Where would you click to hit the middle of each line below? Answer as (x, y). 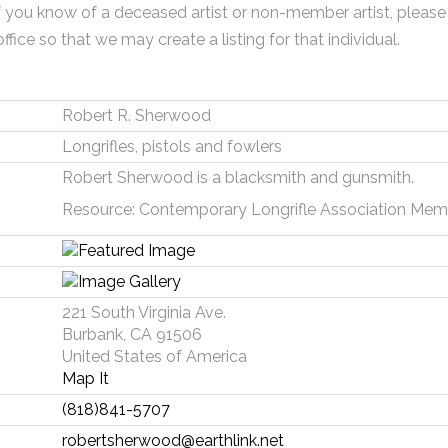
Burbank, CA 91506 (131, 334)
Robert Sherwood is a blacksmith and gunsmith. (237, 177)
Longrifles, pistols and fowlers (171, 146)
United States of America (154, 356)
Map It (85, 378)
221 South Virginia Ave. (143, 312)
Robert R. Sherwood (136, 115)
